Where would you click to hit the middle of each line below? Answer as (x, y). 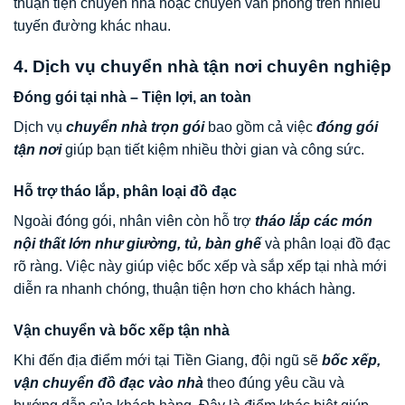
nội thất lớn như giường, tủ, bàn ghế (137, 244)
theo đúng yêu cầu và (274, 383)
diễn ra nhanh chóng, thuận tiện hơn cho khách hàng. (184, 289)
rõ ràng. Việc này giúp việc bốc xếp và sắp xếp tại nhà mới (200, 267)
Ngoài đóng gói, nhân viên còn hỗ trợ (134, 221)
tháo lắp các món (314, 221)
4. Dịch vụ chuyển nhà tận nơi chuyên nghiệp (202, 66)
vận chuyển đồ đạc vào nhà (108, 383)
